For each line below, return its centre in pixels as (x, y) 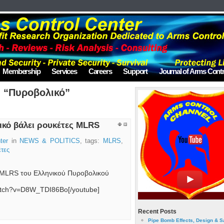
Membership (21, 71)
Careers (100, 71)
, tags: (91, 141)
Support (135, 71)
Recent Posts (157, 211)
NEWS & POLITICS (50, 141)
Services (64, 71)
